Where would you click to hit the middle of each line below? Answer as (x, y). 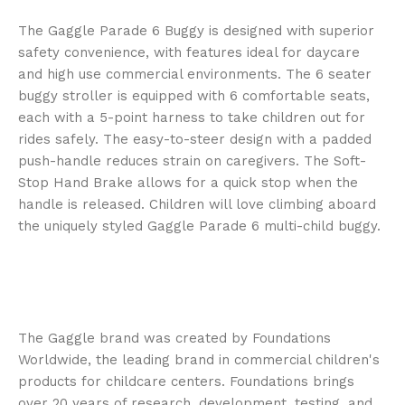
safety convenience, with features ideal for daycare (189, 53)
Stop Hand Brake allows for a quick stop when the (188, 183)
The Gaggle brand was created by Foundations (174, 339)
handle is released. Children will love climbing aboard (197, 205)
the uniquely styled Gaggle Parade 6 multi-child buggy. (199, 226)
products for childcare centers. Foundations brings (186, 382)
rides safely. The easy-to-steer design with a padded (195, 140)
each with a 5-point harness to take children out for (192, 118)
